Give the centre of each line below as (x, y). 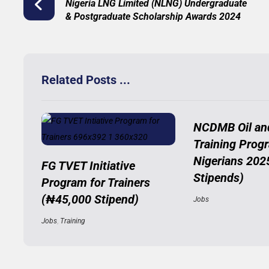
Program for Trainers (95, 183)
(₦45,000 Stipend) (90, 199)
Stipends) (218, 178)
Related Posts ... (86, 80)
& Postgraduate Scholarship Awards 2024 (153, 17)
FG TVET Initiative (88, 166)
